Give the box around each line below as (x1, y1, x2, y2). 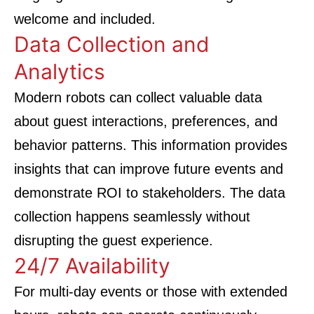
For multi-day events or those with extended (14, 284, 287, 299)
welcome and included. (14, 11, 156, 27)
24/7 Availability (14, 253, 170, 278)
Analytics (14, 59, 105, 84)
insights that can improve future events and (14, 161, 283, 177)
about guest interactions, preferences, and (14, 114, 278, 129)
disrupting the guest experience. (14, 233, 213, 248)
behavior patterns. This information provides (14, 137, 287, 153)
